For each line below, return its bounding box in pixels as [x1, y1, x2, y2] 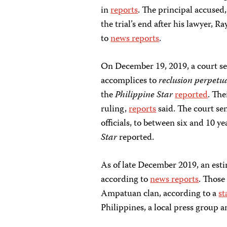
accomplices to [101, 73, 159, 89]
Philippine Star [115, 88, 173, 103]
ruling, [101, 102, 129, 117]
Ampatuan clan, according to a [101, 186, 219, 202]
